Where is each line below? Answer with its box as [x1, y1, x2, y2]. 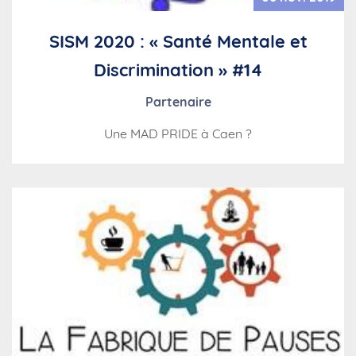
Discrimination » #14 [93, 59, 263, 82]
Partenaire [145, 94, 211, 110]
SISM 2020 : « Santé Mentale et [48, 30, 308, 53]
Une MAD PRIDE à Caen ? [104, 126, 252, 142]
